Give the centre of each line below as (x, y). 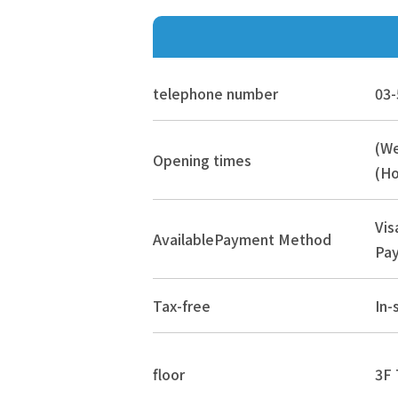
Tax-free (182, 305)
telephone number (215, 93)
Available (183, 239)
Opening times (202, 159)
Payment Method (273, 239)
